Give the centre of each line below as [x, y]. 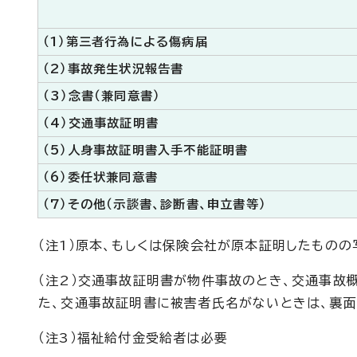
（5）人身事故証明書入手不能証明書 [146, 150]
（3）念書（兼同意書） [102, 96]
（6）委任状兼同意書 [100, 177]
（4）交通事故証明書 [101, 123]
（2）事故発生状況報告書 [114, 69]
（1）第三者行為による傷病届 [126, 42]
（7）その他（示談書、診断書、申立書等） [155, 204]
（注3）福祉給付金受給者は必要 [133, 338]
